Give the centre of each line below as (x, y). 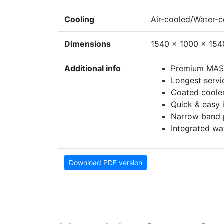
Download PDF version (106, 163)
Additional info (93, 69)
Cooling (79, 20)
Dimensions (88, 44)
